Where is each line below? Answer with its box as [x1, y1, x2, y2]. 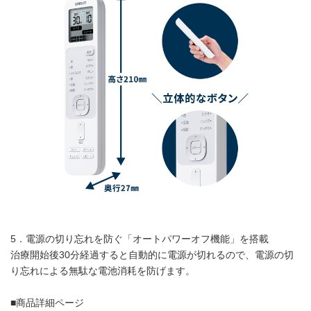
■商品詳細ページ [10, 297, 84, 308]
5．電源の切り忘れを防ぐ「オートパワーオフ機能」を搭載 [10, 233, 269, 244]
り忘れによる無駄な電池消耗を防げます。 [10, 265, 195, 276]
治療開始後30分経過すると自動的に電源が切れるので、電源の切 [10, 249, 294, 260]
